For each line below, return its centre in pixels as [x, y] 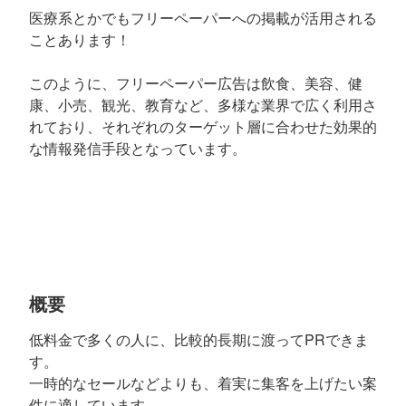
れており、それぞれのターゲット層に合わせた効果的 [203, 126]
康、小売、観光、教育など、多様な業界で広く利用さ [203, 105]
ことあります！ [80, 39]
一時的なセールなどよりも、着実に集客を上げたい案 [203, 383]
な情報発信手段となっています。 [138, 148]
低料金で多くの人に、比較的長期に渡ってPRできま [199, 339]
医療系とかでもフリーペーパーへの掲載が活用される [203, 18]
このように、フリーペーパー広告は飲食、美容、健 [196, 83]
